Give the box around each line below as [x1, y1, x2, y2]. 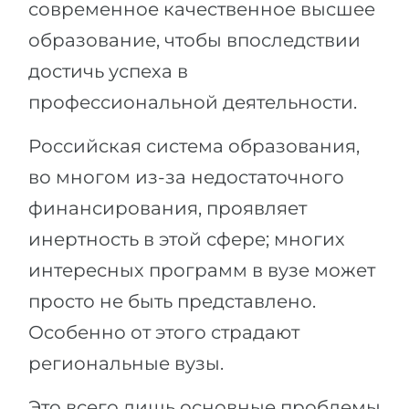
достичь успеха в [28, 60, 188, 82]
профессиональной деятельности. [28, 91, 357, 113]
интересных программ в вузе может [28, 259, 375, 281]
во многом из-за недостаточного [28, 166, 344, 188]
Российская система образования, [28, 135, 360, 157]
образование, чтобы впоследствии [28, 29, 361, 51]
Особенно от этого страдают [28, 321, 299, 343]
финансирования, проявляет [28, 197, 307, 219]
